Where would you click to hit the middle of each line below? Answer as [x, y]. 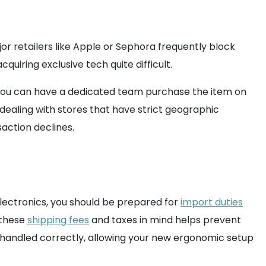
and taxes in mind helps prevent [165, 220]
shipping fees [58, 220]
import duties [212, 202]
